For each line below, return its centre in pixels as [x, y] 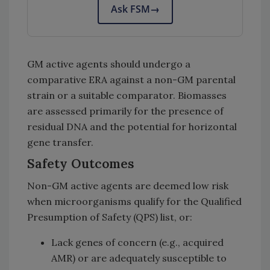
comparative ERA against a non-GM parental [131, 79]
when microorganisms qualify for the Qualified [134, 201]
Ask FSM [130, 9]
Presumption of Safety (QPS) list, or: [110, 217]
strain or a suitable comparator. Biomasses [127, 95]
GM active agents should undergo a [109, 64]
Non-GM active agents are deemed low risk [128, 185]
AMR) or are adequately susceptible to [139, 258]
